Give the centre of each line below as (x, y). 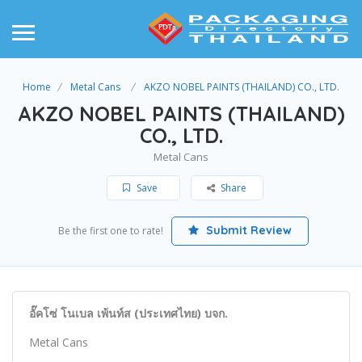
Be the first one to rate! (110, 230)
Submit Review (247, 230)
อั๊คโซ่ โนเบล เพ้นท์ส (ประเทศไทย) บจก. (128, 313)
